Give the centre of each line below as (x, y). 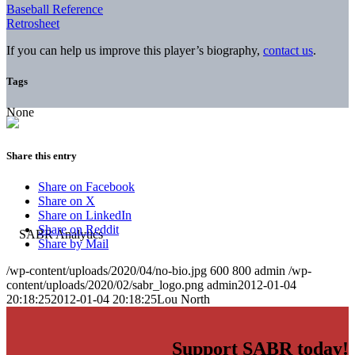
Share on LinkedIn (85, 216)
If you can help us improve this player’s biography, (135, 50)
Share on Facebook (86, 187)
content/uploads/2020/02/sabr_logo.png (105, 285)
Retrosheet (33, 23)
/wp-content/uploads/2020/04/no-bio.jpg (107, 271)
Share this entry (42, 156)
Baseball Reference (55, 9)
